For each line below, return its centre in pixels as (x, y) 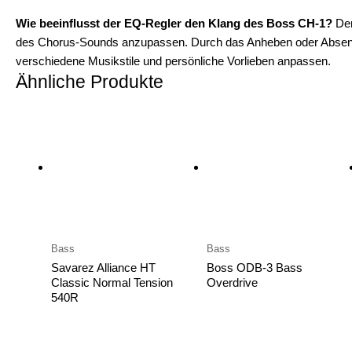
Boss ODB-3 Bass (254, 268)
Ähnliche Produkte (90, 82)
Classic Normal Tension (112, 283)
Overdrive (232, 283)
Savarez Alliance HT (103, 268)
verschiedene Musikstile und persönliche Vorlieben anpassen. (173, 60)
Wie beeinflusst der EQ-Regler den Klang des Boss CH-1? (174, 23)
